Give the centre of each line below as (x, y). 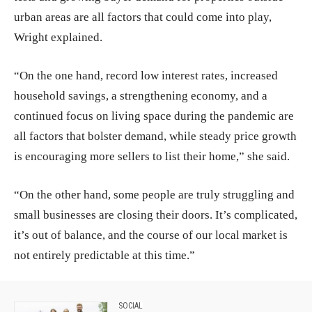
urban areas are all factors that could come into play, (143, 17)
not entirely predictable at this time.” (104, 256)
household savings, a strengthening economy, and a (141, 96)
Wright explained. (61, 38)
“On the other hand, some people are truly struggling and (154, 195)
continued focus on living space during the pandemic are (154, 116)
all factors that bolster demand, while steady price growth (155, 136)
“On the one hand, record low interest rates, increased (146, 76)
